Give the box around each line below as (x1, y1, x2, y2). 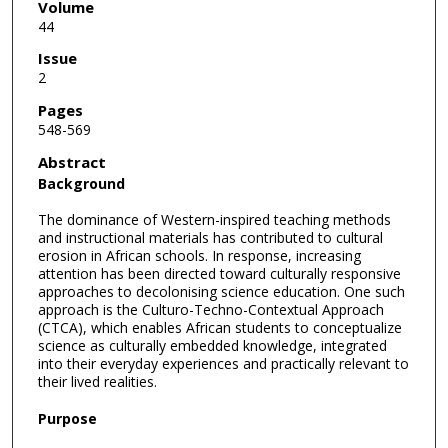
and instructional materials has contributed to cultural (37, 228, 383, 248)
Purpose (37, 409, 97, 428)
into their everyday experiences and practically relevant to (37, 354, 409, 374)
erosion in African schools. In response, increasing (37, 246, 361, 266)
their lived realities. (37, 372, 157, 392)
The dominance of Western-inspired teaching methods (37, 210, 391, 230)
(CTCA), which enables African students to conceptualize (37, 318, 402, 338)
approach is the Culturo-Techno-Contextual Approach (37, 300, 384, 320)
